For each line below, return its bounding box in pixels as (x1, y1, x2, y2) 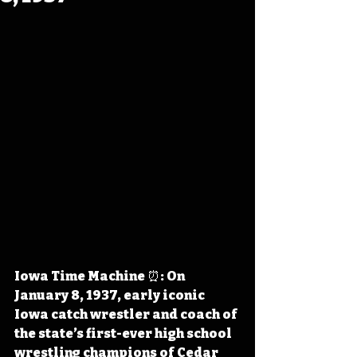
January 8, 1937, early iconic (14, 288, 207, 303)
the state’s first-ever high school (14, 326, 234, 341)
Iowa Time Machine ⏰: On (14, 269, 187, 284)
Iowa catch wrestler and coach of (14, 307, 240, 322)
